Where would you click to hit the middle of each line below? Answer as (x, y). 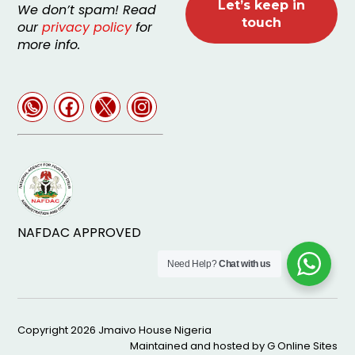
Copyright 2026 (58, 330)
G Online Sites (302, 345)
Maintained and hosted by (198, 345)
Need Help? (193, 264)
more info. (49, 44)
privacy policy (87, 27)
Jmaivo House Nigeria (155, 330)
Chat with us (245, 264)
